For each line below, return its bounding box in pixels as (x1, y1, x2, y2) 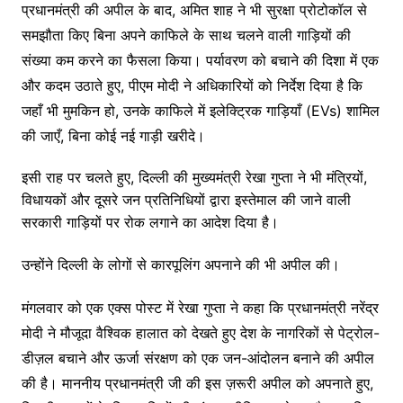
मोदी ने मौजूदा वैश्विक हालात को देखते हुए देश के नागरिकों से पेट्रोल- (21, 324, 380, 343)
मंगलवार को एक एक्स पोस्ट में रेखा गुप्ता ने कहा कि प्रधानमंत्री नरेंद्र (21, 299, 379, 318)
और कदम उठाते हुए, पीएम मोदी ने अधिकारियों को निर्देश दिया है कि (21, 76, 363, 95)
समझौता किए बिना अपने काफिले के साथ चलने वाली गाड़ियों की (21, 26, 351, 45)
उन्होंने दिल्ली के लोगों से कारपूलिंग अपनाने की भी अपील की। (21, 255, 340, 274)
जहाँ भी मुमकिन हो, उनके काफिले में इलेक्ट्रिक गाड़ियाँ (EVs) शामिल (21, 102, 380, 121)
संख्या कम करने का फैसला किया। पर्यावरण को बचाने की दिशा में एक (21, 51, 379, 70)
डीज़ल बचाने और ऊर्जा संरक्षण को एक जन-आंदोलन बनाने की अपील (21, 349, 374, 368)
